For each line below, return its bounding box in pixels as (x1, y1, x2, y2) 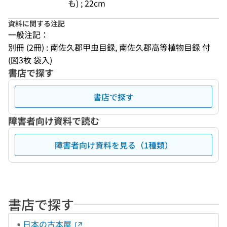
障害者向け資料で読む (8, 114, 99, 127)
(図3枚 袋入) (8, 54, 52, 66)
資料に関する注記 (8, 18, 65, 28)
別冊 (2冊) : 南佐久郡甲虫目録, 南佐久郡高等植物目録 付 (8, 41, 210, 53)
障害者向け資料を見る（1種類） (54, 139, 173, 151)
